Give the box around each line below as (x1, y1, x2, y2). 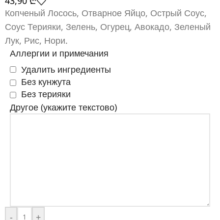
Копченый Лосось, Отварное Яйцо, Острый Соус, (5, 7, 207, 19)
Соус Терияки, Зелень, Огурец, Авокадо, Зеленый (5, 21, 211, 33)
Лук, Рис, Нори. (5, 34, 68, 47)
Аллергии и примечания (10, 47, 109, 59)
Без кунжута (21, 76, 71, 88)
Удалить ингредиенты (21, 63, 111, 75)
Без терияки (21, 88, 71, 100)
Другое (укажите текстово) (10, 101, 117, 113)
